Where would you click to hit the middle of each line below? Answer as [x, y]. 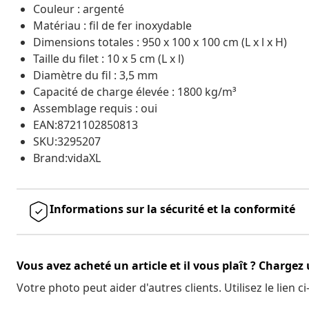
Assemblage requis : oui [95, 108]
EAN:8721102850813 [86, 124]
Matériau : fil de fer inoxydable [112, 25]
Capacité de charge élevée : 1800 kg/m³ [135, 91]
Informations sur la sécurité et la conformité [172, 209]
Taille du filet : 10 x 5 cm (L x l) [109, 58]
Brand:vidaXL [67, 158]
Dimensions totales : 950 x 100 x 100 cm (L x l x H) [160, 42]
